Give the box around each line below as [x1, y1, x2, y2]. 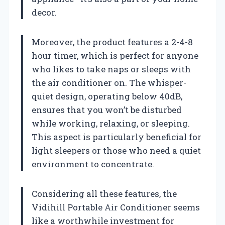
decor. [32, 6, 57, 18]
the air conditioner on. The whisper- [32, 76, 186, 88]
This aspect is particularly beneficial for [32, 131, 201, 143]
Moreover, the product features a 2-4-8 [32, 36, 193, 48]
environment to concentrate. [32, 158, 154, 170]
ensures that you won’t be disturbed [32, 103, 182, 116]
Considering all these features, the [32, 187, 177, 199]
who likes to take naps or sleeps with [32, 63, 191, 75]
